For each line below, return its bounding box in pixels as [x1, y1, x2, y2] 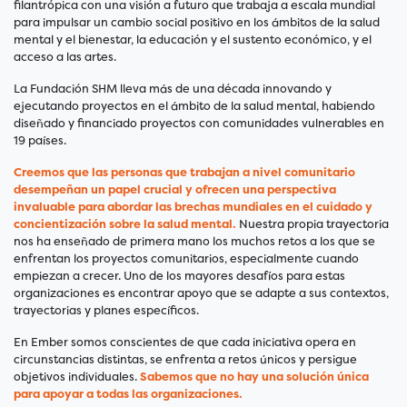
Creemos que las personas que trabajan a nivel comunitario [14, 164, 355, 181]
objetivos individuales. [14, 369, 140, 385]
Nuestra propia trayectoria [236, 216, 389, 233]
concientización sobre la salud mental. [14, 216, 236, 233]
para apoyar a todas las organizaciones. [14, 386, 243, 402]
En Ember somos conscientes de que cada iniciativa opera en [14, 334, 356, 351]
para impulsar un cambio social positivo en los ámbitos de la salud [14, 15, 380, 31]
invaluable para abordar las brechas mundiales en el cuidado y [14, 199, 372, 215]
